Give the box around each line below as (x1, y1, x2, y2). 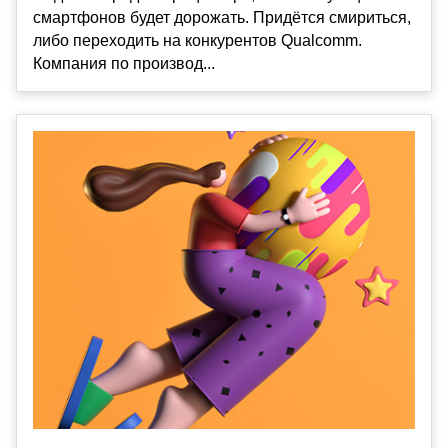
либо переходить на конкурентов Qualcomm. (33, 31, 362, 49)
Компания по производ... (33, 54, 215, 72)
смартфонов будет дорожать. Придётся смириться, (33, 8, 411, 26)
